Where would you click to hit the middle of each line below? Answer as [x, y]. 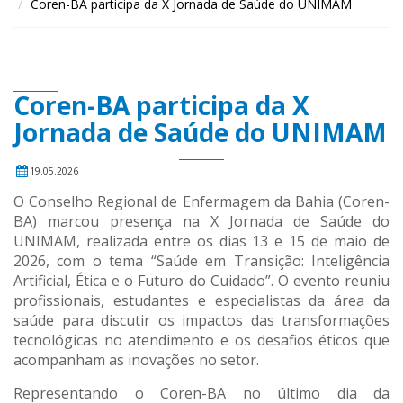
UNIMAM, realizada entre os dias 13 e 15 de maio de [201, 241]
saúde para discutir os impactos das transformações [201, 320]
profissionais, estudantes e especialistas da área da [201, 300]
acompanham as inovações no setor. [136, 359]
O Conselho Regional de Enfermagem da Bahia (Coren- [201, 201]
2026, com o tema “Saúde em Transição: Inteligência [201, 260]
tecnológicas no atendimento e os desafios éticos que [201, 340]
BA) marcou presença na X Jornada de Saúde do [201, 221]
